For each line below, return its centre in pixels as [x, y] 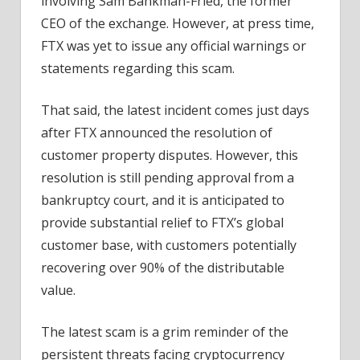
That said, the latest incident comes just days [175, 110]
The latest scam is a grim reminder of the [165, 332]
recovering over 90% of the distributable [163, 268]
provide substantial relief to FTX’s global [162, 223]
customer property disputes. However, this [170, 155]
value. [58, 290]
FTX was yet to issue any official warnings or [174, 46]
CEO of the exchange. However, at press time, [178, 24]
